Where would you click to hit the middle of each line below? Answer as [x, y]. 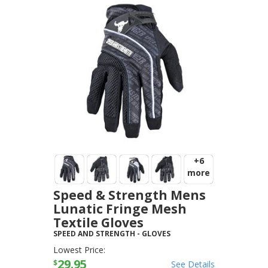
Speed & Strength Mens [130, 195]
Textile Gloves [98, 223]
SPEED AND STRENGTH [94, 234]
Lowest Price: [79, 250]
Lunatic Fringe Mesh [120, 209]
